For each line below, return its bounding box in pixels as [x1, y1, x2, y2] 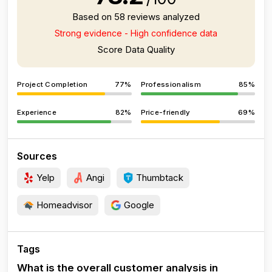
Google [121, 199, 154, 211]
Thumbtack [134, 172, 183, 183]
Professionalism [140, 80, 201, 89]
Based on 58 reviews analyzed [72, 11, 200, 22]
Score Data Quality [97, 44, 175, 55]
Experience [17, 108, 56, 117]
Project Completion [17, 80, 88, 89]
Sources [17, 150, 57, 162]
